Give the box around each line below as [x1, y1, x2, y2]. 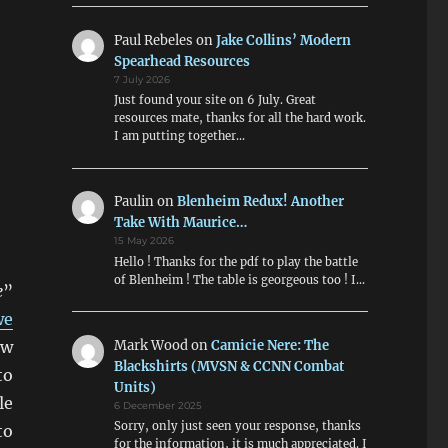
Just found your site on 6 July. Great [114, 92, 317, 107]
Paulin [114, 193, 155, 211]
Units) [114, 379, 157, 397]
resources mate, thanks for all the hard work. [114, 110, 367, 125]
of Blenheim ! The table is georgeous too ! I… [114, 272, 366, 287]
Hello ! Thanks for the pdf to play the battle [114, 254, 359, 269]
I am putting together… [114, 128, 246, 143]
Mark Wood [114, 337, 189, 355]
